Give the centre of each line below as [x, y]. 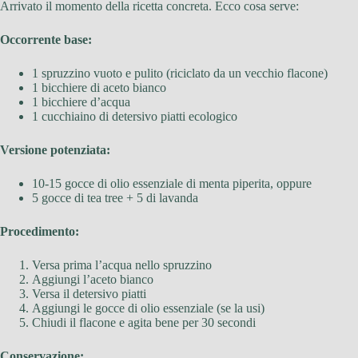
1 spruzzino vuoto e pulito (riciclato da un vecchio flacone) [180, 74]
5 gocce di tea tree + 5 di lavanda [115, 198]
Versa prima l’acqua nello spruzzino [122, 265]
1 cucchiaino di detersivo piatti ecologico [135, 117]
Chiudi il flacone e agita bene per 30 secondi [144, 323]
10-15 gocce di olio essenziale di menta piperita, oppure [172, 184]
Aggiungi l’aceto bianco [93, 280]
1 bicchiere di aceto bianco [99, 88]
